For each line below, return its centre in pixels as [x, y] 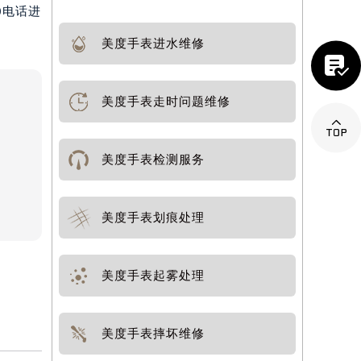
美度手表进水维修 [154, 44]
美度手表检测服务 [154, 160]
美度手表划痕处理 [154, 218]
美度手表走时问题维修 [166, 102]
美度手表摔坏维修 [154, 334]
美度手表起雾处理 [154, 276]
